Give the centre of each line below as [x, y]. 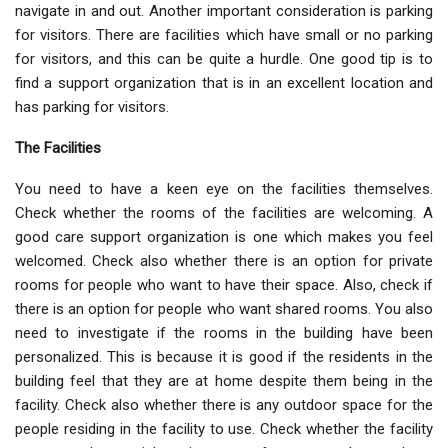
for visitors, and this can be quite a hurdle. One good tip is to [224, 59]
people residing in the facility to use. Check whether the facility [224, 429]
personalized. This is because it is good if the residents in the [224, 357]
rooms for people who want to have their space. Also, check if [224, 285]
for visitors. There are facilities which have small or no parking [224, 35]
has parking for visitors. [92, 107]
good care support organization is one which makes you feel [224, 237]
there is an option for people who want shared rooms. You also [224, 309]
